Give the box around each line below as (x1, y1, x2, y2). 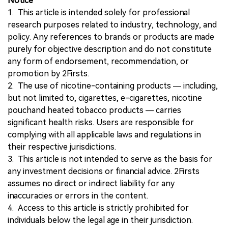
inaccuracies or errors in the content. (8, 190, 148, 201)
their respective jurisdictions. (8, 141, 116, 152)
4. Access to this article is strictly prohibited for (8, 203, 189, 213)
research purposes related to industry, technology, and (8, 19, 217, 30)
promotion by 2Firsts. (8, 68, 89, 78)
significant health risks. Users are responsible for (8, 117, 194, 127)
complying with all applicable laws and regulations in (8, 129, 201, 139)
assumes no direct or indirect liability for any (8, 178, 175, 188)
